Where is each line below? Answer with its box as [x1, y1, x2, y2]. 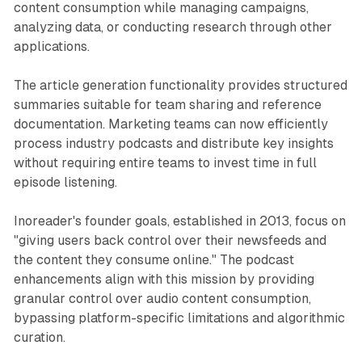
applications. [13, 38, 90, 54]
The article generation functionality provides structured [13, 77, 347, 93]
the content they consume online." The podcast [13, 251, 294, 267]
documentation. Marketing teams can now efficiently [13, 116, 328, 132]
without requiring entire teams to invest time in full [13, 154, 317, 170]
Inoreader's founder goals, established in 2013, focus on [13, 213, 346, 229]
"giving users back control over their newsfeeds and [13, 232, 326, 248]
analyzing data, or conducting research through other [13, 19, 332, 35]
